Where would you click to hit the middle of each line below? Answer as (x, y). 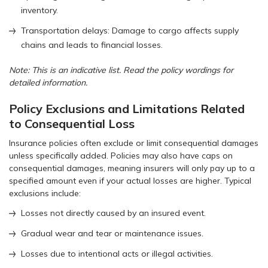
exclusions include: (45, 193)
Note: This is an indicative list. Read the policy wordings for (121, 70)
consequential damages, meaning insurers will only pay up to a (132, 168)
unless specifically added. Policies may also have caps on (121, 155)
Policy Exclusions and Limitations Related (127, 108)
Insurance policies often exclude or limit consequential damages (134, 143)
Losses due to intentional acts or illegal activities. (117, 253)
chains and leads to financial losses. (92, 45)
